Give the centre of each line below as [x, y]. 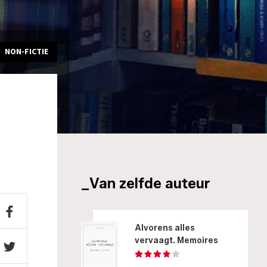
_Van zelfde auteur [146, 183]
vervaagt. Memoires [176, 240]
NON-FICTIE [27, 52]
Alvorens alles [165, 228]
